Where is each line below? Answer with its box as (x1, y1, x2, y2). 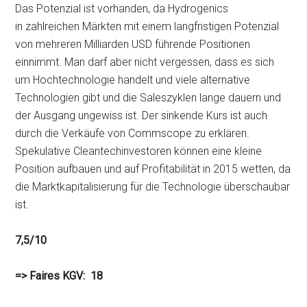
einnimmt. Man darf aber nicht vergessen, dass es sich (15, 56, 275, 69)
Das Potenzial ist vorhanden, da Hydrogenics (15, 2, 229, 15)
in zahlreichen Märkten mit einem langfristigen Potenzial (15, 20, 280, 33)
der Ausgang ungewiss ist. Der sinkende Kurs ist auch (15, 109, 268, 122)
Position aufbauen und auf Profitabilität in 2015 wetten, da (15, 162, 291, 175)
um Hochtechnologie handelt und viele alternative (15, 73, 251, 86)
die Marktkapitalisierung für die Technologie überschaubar (15, 180, 291, 193)
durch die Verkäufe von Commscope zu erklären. (15, 127, 250, 140)
